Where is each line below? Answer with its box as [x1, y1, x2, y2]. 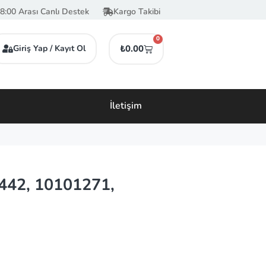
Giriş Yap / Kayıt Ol [12, 43, 85, 54]
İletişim [109, 99, 142, 112]
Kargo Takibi [113, 6, 160, 17]
